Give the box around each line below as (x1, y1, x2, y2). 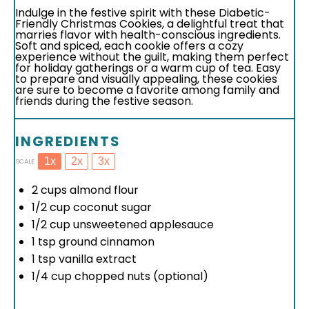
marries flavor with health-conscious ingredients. (15, 27, 281, 43)
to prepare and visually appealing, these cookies (15, 71, 277, 87)
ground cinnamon (56, 234, 154, 250)
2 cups (32, 182, 67, 198)
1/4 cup (32, 268, 72, 284)
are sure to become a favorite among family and (15, 82, 279, 98)
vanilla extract (56, 251, 137, 267)
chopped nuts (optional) (72, 268, 208, 284)
